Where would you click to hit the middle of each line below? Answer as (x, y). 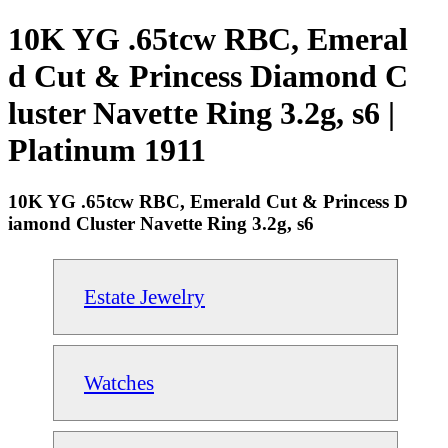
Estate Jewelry (144, 296)
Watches (119, 382)
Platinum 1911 (107, 150)
